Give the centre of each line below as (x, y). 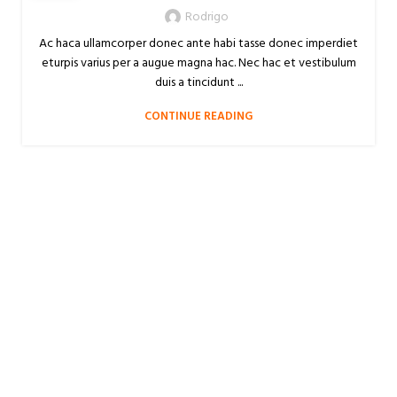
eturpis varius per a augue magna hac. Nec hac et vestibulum (198, 63)
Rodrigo (206, 17)
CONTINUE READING (198, 117)
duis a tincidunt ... (198, 83)
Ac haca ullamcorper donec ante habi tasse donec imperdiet (198, 44)
